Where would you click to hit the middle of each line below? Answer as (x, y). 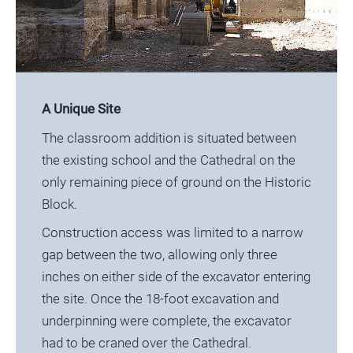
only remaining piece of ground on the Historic (176, 182)
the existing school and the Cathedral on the (168, 160)
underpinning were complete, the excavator (166, 321)
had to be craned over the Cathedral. (146, 343)
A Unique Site (81, 109)
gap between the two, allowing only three (159, 255)
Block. (59, 204)
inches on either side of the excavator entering (176, 277)
